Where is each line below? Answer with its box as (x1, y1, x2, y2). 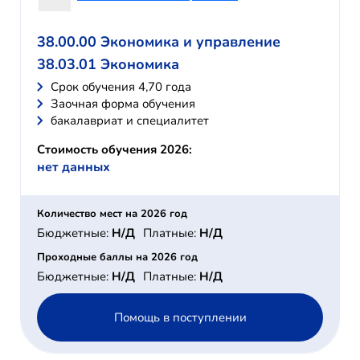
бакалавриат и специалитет (51, 112, 209, 129)
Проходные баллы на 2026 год (37, 250, 198, 265)
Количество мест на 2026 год (37, 207, 187, 222)
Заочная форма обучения (51, 96, 195, 112)
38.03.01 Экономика (37, 55, 179, 75)
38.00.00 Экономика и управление (37, 32, 280, 52)
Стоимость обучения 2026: (37, 141, 192, 158)
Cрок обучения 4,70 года (51, 79, 191, 96)
